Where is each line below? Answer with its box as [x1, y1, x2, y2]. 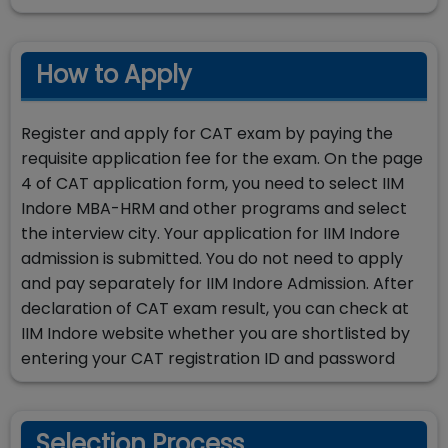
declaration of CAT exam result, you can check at [21, 297, 409, 320]
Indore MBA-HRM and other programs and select [21, 197, 407, 220]
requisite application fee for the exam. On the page [21, 147, 423, 170]
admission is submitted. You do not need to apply [21, 247, 403, 270]
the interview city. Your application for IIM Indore [21, 222, 400, 245]
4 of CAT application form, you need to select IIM [21, 172, 404, 195]
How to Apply [36, 58, 192, 91]
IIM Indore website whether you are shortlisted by [21, 322, 410, 345]
